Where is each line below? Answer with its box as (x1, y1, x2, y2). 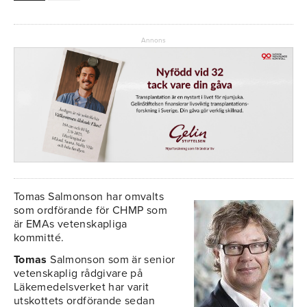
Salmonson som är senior (50, 253, 175, 267)
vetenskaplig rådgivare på (14, 267, 143, 281)
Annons (141, 36, 166, 45)
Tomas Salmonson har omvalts (14, 190, 164, 204)
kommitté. (14, 231, 64, 245)
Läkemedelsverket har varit (14, 280, 149, 295)
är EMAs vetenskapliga (14, 217, 127, 232)
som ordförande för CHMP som (14, 204, 167, 218)
